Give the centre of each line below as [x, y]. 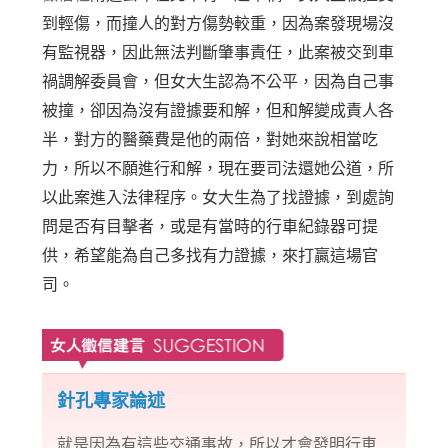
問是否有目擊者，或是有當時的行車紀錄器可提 [210, 227]
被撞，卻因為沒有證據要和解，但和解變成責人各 [218, 111]
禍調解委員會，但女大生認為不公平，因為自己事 [218, 82]
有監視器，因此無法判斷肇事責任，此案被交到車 [218, 53]
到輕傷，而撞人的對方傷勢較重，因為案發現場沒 [218, 24]
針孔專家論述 [111, 401]
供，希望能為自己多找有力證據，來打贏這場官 [210, 256]
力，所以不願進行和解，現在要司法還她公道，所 [218, 169]
